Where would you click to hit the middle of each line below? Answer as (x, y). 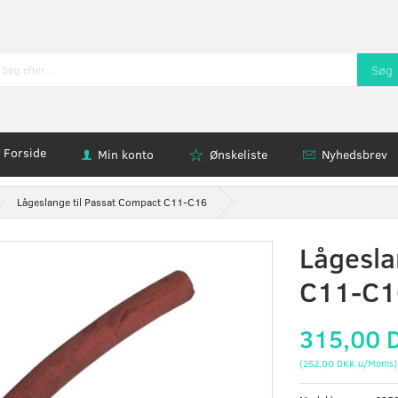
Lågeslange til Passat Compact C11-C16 (112, 202)
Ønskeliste (238, 155)
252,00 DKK (329, 363)
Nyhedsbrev (354, 155)
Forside (24, 152)
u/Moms (374, 363)
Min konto (125, 155)
